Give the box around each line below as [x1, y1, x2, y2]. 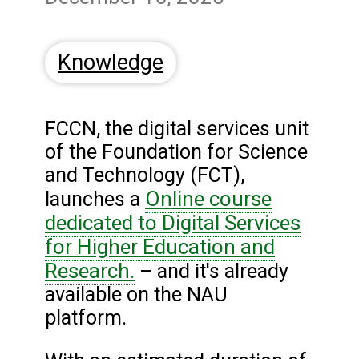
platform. [45, 306, 131, 330]
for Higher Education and [45, 235, 275, 260]
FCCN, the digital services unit [45, 117, 309, 141]
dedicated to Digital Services [45, 211, 301, 236]
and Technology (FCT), [45, 163, 244, 188]
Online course [145, 187, 272, 212]
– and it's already [135, 260, 288, 284]
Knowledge [58, 50, 163, 76]
